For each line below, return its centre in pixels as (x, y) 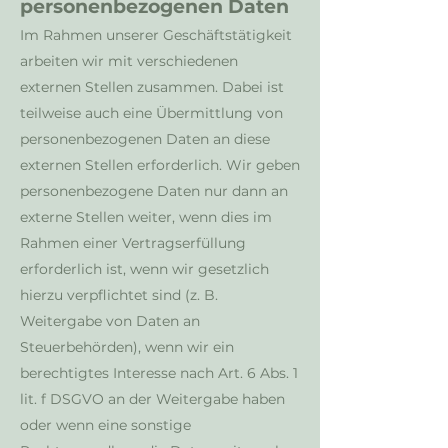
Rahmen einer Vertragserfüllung (133, 243)
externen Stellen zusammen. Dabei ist (152, 87)
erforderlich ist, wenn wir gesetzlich (144, 269)
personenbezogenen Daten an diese (145, 139)
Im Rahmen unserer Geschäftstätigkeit (156, 35)
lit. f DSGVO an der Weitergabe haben (152, 399)
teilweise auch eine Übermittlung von (151, 113)
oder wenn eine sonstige (105, 425)
